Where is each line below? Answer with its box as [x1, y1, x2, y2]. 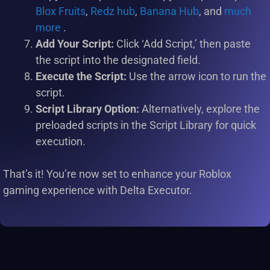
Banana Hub [140, 5, 199, 18]
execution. [36, 135, 86, 148]
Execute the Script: [36, 70, 127, 83]
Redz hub [90, 5, 135, 18]
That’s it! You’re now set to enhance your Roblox [3, 168, 231, 181]
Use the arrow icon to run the [127, 70, 266, 83]
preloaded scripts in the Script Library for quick [36, 119, 256, 132]
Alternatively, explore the [139, 102, 260, 116]
